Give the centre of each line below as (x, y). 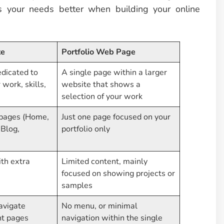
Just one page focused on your (116, 117)
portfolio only (86, 129)
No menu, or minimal (100, 206)
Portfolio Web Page (99, 52)
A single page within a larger (114, 73)
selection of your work (102, 97)
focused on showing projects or (118, 174)
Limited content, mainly (105, 162)
